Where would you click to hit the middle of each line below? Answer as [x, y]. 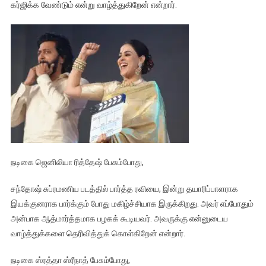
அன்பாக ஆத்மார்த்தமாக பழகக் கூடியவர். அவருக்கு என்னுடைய [119, 219]
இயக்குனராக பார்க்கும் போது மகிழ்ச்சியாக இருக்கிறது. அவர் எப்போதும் [132, 204]
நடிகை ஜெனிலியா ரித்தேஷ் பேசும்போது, [77, 162]
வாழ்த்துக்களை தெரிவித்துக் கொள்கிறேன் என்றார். [98, 234]
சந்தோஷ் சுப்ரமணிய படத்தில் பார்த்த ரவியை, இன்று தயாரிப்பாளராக [124, 189]
